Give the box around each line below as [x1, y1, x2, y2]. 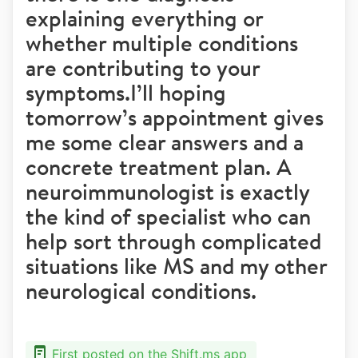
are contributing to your [26, 53, 260, 82]
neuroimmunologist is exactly [26, 177, 309, 206]
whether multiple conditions [26, 28, 298, 58]
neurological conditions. [26, 276, 257, 305]
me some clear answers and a [26, 127, 304, 157]
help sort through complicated [26, 226, 321, 256]
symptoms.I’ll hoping [26, 78, 226, 107]
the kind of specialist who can [26, 201, 311, 231]
